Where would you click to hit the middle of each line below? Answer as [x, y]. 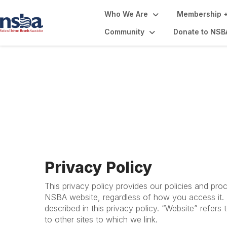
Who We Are [126, 14]
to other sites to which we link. [101, 219]
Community [124, 32]
